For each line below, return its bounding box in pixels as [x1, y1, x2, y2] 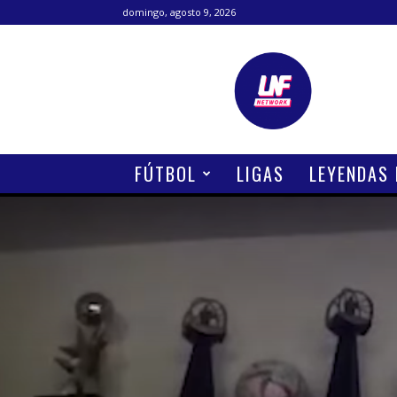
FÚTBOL [135, 160, 197, 187]
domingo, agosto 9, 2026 [122, 5, 236, 19]
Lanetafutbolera [272, 50, 364, 66]
